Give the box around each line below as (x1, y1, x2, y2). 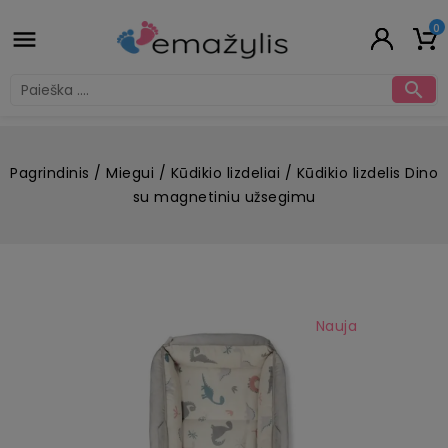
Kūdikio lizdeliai (170, 162, 280, 183)
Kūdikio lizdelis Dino (296, 162, 438, 183)
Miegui (106, 162, 154, 183)
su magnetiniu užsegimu (132, 186, 316, 207)
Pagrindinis (10, 162, 90, 183)
